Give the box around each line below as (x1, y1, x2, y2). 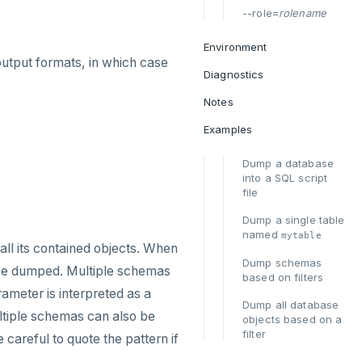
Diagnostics (204, 68, 264, 81)
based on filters (242, 271, 324, 284)
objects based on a (242, 313, 343, 326)
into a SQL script (242, 171, 328, 184)
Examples (204, 123, 253, 136)
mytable (280, 229, 322, 241)
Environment (204, 40, 267, 53)
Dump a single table (242, 213, 345, 226)
